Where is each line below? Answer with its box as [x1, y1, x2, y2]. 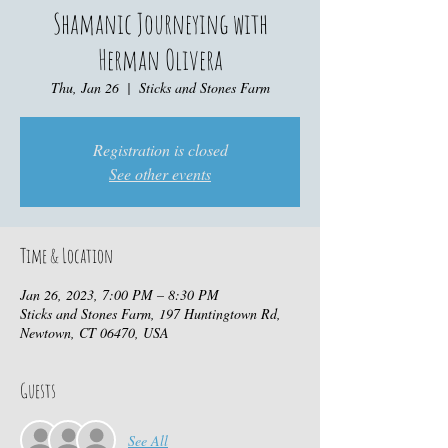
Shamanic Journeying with [52, 6, 268, 41]
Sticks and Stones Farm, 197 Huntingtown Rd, [20, 304, 281, 323]
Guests [20, 378, 56, 403]
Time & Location [20, 243, 113, 268]
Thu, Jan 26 [50, 78, 119, 97]
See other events [109, 163, 211, 184]
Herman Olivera [97, 42, 223, 77]
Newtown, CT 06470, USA [20, 323, 169, 342]
